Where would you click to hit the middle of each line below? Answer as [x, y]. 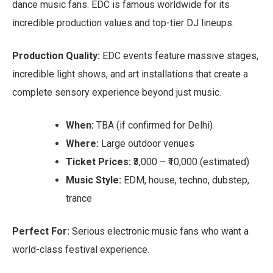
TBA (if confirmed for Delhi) [153, 125]
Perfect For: [41, 231]
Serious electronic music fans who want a [159, 231]
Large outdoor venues [147, 143]
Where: [82, 143]
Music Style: [94, 180]
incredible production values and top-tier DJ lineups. [123, 23]
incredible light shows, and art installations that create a [130, 74]
